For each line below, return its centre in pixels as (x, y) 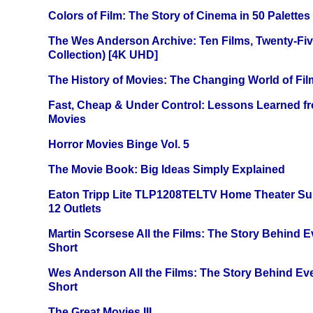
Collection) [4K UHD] (103, 55)
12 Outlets (75, 209)
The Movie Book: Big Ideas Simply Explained (167, 170)
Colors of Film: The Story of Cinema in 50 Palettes (179, 16)
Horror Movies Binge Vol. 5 (119, 145)
